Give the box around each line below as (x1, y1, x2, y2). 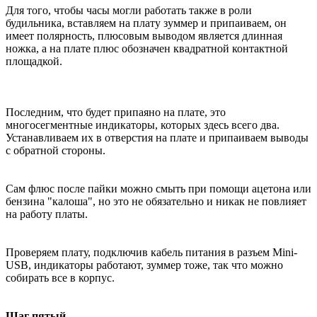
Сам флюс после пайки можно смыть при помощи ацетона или (6, 183, 311, 195)
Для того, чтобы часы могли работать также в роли (6, 4, 252, 17)
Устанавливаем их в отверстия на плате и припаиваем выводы (6, 132, 309, 144)
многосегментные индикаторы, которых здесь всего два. (6, 119, 279, 132)
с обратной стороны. (6, 144, 105, 157)
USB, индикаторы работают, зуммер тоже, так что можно (6, 259, 283, 272)
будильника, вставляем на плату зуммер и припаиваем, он (6, 17, 287, 30)
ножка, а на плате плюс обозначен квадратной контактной (6, 42, 288, 55)
